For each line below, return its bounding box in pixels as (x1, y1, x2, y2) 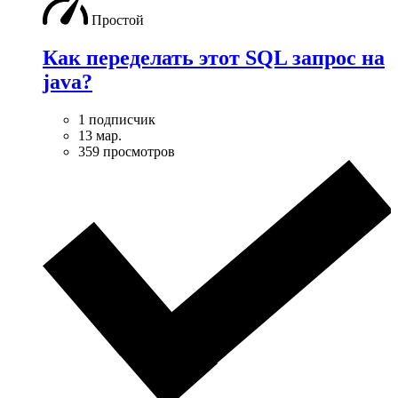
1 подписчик (78, 111, 155, 127)
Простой (92, 12, 144, 28)
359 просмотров (78, 143, 175, 159)
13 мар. (78, 127, 122, 143)
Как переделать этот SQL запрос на (43, 45, 385, 69)
